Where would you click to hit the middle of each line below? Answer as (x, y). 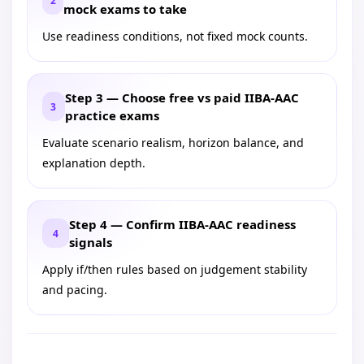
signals (91, 242)
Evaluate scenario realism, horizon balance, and (173, 143)
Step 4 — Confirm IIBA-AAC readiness (183, 224)
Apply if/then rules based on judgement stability (175, 269)
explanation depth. (94, 163)
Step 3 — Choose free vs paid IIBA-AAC (182, 97)
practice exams (112, 115)
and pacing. (75, 290)
